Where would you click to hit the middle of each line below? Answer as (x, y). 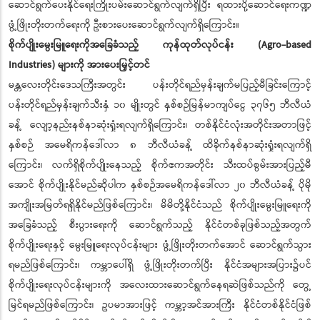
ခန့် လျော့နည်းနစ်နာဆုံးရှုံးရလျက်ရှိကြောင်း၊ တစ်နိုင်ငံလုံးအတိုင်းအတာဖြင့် (160, 125)
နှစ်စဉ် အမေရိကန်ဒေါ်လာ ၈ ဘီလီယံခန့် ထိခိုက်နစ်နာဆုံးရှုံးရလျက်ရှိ (160, 145)
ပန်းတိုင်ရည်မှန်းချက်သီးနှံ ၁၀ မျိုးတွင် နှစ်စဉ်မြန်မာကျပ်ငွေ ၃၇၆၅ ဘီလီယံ (160, 105)
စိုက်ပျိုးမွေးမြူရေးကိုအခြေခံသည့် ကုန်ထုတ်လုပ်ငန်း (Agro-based (160, 45)
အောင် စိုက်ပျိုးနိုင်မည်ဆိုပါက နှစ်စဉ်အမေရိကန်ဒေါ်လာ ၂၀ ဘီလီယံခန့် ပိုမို (160, 185)
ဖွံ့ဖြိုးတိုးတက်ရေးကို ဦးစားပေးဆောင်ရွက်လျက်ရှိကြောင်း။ (124, 25)
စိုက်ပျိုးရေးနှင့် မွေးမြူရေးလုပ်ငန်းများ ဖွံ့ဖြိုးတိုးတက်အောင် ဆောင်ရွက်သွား (160, 245)
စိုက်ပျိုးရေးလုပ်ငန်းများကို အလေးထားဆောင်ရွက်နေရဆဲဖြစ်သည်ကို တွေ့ (160, 285)
